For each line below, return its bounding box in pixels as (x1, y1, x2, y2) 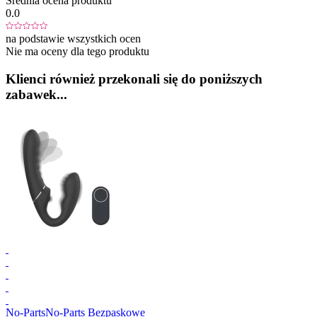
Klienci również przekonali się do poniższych (6, 71, 263, 86)
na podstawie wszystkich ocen (6, 33, 141, 45)
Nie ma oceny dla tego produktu (6, 45, 149, 58)
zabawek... (6, 86, 67, 102)
